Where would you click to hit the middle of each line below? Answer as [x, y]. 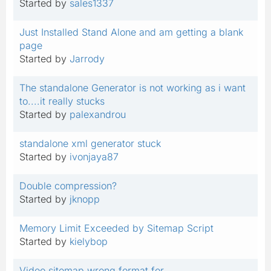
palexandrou [98, 114]
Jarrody [87, 58]
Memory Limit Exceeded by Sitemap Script [116, 228]
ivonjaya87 [94, 156]
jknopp [85, 199]
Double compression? [68, 185]
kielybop [89, 241]
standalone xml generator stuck [90, 143]
